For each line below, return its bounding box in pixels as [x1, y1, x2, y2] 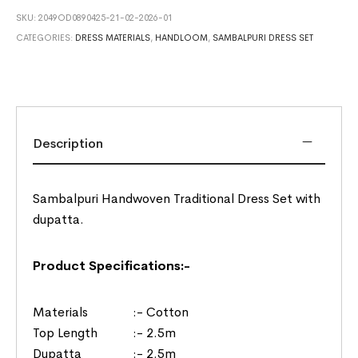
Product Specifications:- [33, 257, 191, 274]
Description [33, 134, 104, 152]
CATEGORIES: [16, 31, 76, 43]
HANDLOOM [155, 31, 209, 43]
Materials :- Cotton [33, 303, 189, 320]
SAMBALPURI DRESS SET [213, 31, 314, 43]
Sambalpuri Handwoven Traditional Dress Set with [33, 189, 321, 207]
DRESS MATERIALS [75, 31, 151, 43]
